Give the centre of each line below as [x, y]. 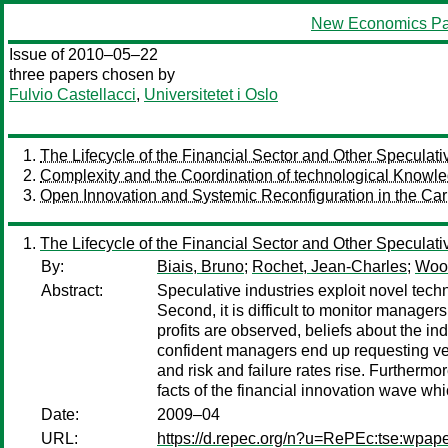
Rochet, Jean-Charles [329, 266]
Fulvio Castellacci [72, 94]
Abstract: [72, 290]
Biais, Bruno [200, 266]
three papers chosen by [92, 74]
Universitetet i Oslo [211, 94]
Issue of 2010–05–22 [83, 54]
